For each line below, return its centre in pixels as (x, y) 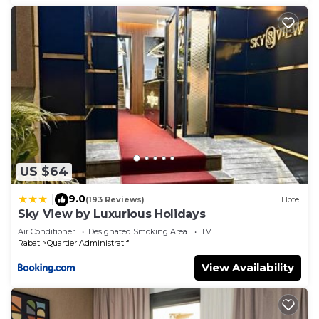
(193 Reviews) (115, 200)
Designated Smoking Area (138, 231)
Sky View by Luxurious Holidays (112, 214)
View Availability (248, 267)
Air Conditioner (46, 231)
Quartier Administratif (88, 242)
